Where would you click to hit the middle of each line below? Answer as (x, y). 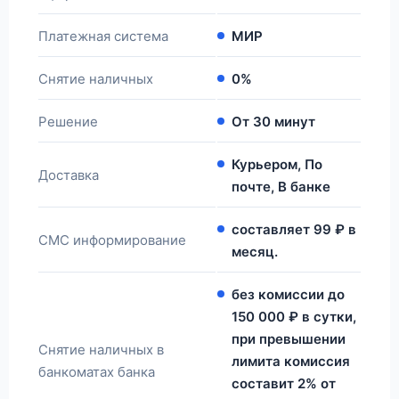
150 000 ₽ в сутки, (294, 316)
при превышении (289, 338)
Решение (68, 121)
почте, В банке (281, 186)
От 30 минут (273, 121)
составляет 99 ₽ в (294, 229)
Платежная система (103, 36)
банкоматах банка (97, 371)
